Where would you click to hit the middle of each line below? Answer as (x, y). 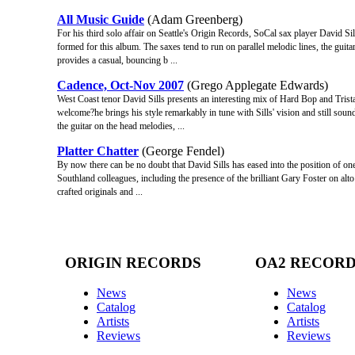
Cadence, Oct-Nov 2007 (120, 85)
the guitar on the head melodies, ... (121, 126)
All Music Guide (101, 19)
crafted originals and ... (100, 191)
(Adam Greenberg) (193, 19)
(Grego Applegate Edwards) (256, 85)
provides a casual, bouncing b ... (117, 60)
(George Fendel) (181, 151)
